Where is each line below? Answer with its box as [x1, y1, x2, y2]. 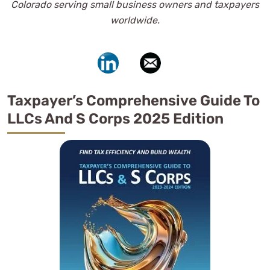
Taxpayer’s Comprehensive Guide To [7, 92, 260, 109]
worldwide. [110, 14, 160, 26]
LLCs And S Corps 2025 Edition [7, 110, 224, 127]
